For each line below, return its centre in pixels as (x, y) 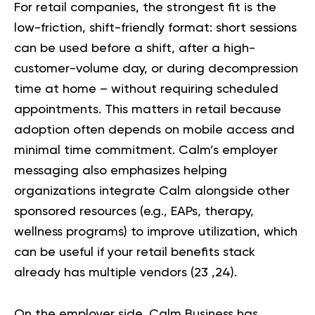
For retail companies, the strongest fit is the (145, 8)
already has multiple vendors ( (104, 273)
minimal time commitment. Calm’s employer (146, 151)
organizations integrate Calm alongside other (152, 192)
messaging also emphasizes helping (121, 171)
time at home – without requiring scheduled (146, 90)
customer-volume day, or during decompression (156, 69)
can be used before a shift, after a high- (135, 49)
